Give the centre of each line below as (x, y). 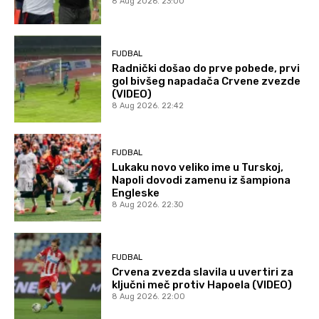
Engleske (136, 193)
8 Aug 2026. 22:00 (149, 297)
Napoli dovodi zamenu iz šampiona (202, 180)
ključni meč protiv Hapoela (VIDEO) (202, 285)
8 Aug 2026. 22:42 (148, 106)
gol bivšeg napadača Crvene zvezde (206, 82)
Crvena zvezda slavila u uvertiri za (203, 272)
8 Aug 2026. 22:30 (148, 204)
